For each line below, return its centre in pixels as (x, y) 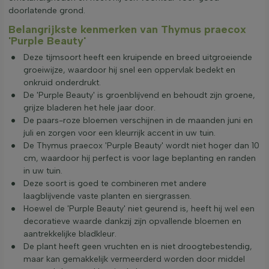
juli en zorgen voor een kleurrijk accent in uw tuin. (119, 133)
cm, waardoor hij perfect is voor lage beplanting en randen (140, 158)
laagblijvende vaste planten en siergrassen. (107, 196)
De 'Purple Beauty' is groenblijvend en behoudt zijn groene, (139, 95)
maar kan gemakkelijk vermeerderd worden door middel (134, 259)
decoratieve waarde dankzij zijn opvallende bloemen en (132, 221)
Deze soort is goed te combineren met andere (115, 183)
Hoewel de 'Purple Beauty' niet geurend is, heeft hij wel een (139, 208)
